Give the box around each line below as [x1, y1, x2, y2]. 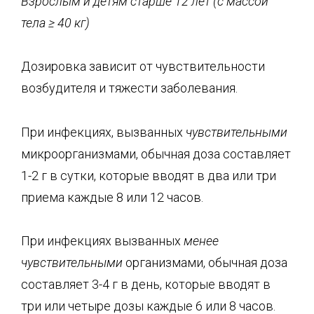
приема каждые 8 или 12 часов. [21, 189, 203, 205]
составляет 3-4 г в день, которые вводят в [21, 277, 271, 292]
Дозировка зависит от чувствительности [21, 59, 265, 74]
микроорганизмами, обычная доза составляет [21, 146, 291, 161]
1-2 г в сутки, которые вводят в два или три [21, 168, 276, 183]
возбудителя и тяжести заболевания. [21, 81, 238, 95]
